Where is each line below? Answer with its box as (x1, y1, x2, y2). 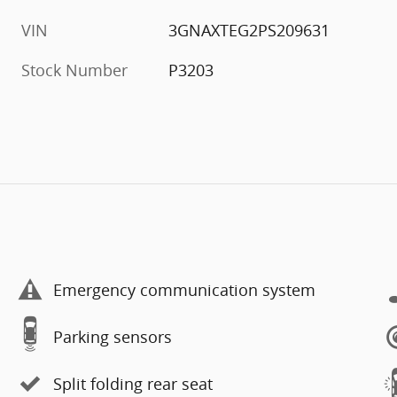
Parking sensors (53, 326, 172, 347)
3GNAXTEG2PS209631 (168, 19, 331, 41)
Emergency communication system (53, 279, 315, 300)
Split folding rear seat (53, 373, 213, 394)
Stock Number (21, 58, 128, 81)
